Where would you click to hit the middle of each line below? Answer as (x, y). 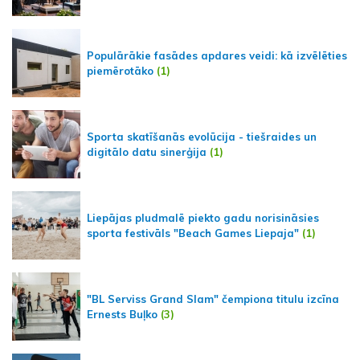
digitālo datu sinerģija (147, 151)
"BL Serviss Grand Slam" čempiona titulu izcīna (213, 299)
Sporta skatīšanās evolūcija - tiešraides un (202, 136)
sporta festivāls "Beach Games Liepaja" (193, 233)
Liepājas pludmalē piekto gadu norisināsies (203, 217)
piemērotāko (120, 70)
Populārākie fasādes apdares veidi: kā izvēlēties (217, 55)
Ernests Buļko (122, 314)
